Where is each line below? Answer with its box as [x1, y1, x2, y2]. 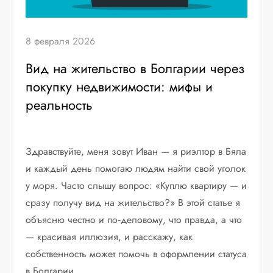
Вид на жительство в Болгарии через [26, 58, 245, 79]
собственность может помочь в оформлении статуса [26, 247, 247, 261]
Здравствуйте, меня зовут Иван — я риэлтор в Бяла [26, 144, 247, 159]
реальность [26, 95, 93, 115]
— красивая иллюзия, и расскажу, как [26, 230, 193, 244]
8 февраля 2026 [26, 34, 96, 49]
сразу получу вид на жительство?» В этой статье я [26, 196, 241, 210]
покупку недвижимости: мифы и [26, 77, 213, 97]
